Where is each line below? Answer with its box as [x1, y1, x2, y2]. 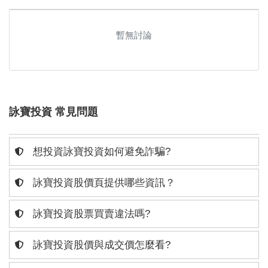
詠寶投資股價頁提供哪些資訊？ [30, 177, 175, 189]
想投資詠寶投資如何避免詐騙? [30, 146, 170, 158]
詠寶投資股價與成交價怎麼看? [30, 239, 170, 251]
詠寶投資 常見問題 [9, 106, 98, 118]
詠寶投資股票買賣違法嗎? [30, 208, 150, 220]
